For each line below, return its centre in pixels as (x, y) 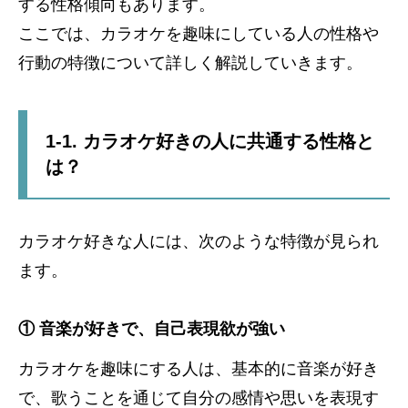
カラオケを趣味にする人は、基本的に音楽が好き (199, 368)
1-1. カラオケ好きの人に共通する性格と (210, 141)
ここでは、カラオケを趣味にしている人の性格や (199, 33)
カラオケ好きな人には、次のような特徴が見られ (199, 241)
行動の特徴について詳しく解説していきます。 (190, 62)
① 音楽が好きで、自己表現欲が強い (152, 328)
